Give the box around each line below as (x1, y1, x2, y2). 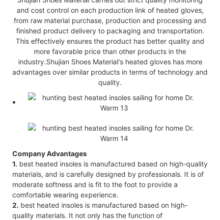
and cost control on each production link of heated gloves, (16, 5, 204, 14)
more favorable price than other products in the (34, 47, 186, 55)
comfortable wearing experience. (12, 190, 118, 199)
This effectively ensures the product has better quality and (16, 36, 204, 45)
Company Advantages (12, 149, 87, 158)
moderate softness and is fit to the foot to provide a (12, 180, 178, 189)
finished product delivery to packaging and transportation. (16, 26, 204, 35)
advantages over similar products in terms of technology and (12, 67, 208, 76)
